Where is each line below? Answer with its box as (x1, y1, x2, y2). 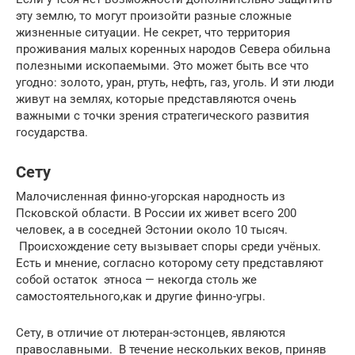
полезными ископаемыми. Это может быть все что (16, 58, 309, 73)
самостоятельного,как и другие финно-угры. (16, 288, 265, 303)
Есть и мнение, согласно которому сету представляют (16, 255, 323, 270)
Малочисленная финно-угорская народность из (16, 189, 285, 204)
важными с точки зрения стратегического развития (16, 108, 309, 123)
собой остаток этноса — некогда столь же (16, 272, 257, 287)
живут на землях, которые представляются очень (16, 91, 296, 106)
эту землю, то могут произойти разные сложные (16, 8, 292, 23)
